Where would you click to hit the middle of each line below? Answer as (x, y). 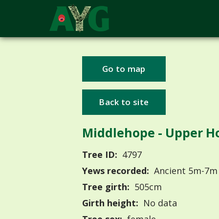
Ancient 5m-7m (184, 171)
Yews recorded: (116, 171)
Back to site (124, 102)
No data (159, 203)
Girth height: (110, 203)
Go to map (124, 69)
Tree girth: (106, 187)
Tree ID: (100, 155)
